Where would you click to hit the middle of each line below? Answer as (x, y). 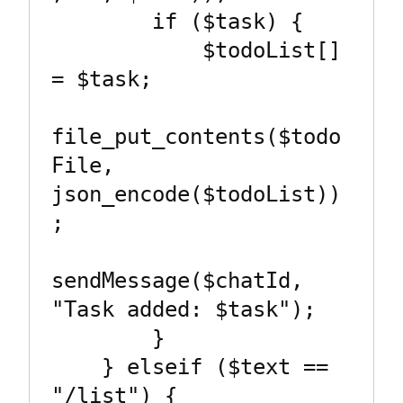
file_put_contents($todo (196, 137)
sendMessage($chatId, (177, 281)
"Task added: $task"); (184, 310)
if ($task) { (102, 22)
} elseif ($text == (76, 367)
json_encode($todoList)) (196, 195)
